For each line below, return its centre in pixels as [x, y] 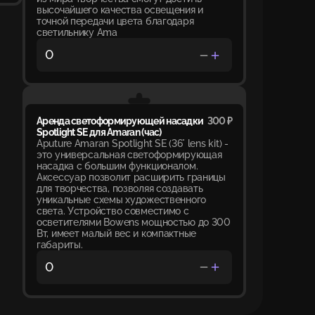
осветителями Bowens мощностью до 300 [134, 222]
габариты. [60, 244]
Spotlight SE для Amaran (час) [99, 132]
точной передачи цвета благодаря [115, 21]
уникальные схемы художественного [122, 199]
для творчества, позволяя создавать [120, 188]
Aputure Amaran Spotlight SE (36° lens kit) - [133, 143]
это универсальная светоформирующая [129, 154]
